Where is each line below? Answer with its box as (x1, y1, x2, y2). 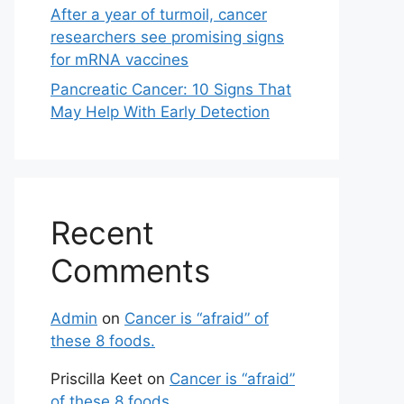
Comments (50, 252, 210, 289)
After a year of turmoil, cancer (50, 5, 267, 23)
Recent (50, 214, 154, 252)
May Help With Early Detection (50, 103, 270, 121)
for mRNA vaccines (50, 50, 188, 69)
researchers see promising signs (50, 27, 284, 46)
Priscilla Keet (50, 370, 142, 388)
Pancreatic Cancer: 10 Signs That (50, 80, 291, 98)
